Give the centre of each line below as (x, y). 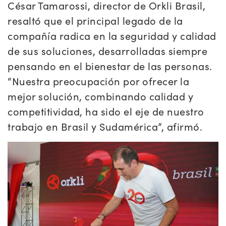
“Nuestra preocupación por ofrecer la (98, 81)
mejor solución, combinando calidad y (100, 96)
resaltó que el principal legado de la (95, 21)
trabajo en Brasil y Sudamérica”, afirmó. (105, 127)
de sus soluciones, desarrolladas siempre (107, 51)
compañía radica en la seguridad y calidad (112, 36)
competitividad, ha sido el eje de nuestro (106, 111)
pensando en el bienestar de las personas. (110, 66)
